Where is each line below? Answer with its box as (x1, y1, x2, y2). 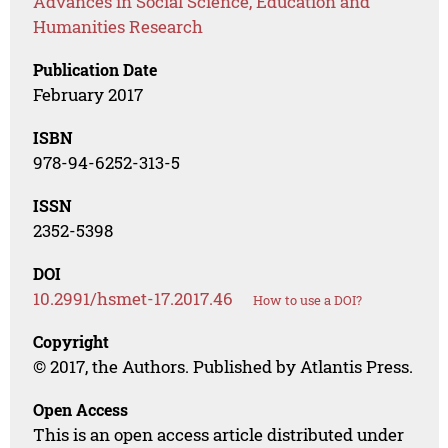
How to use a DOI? (253, 291, 363, 310)
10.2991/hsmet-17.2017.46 (33, 287, 234, 311)
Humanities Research (33, 15, 204, 39)
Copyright (33, 331, 110, 353)
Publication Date (33, 59, 158, 81)
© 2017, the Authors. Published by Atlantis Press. (33, 355, 414, 379)
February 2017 (33, 83, 144, 107)
